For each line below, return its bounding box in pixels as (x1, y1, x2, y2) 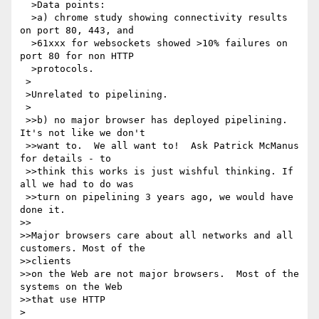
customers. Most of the (20, 243, 151, 254)
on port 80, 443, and (20, 25, 140, 36)
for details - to (20, 153, 117, 164)
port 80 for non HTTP (20, 51, 140, 62)
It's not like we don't (20, 127, 151, 139)
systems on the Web (20, 281, 128, 293)
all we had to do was (20, 179, 140, 190)
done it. (20, 204, 66, 216)
